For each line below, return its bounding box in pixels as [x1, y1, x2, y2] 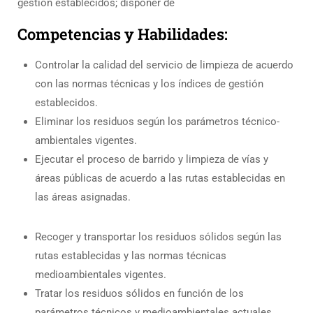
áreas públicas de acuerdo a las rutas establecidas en [35, 172, 285, 185]
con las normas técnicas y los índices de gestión [35, 78, 263, 91]
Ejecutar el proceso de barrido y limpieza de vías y [35, 153, 268, 166]
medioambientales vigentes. [35, 268, 166, 282]
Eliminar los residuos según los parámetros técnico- [35, 115, 279, 129]
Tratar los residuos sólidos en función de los [35, 287, 244, 300]
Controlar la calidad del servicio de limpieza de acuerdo [35, 59, 293, 72]
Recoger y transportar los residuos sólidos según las [35, 231, 282, 244]
